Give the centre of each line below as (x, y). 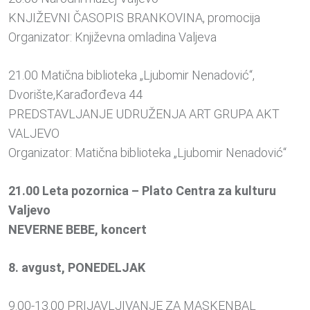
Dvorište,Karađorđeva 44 (75, 95)
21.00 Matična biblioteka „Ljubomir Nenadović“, (131, 75)
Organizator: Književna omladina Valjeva (112, 37)
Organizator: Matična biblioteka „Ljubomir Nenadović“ (147, 153)
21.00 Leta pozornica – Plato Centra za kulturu (142, 191)
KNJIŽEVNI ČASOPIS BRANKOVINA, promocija (134, 18)
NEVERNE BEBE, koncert (77, 230)
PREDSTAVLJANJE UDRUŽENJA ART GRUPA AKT (144, 114)
